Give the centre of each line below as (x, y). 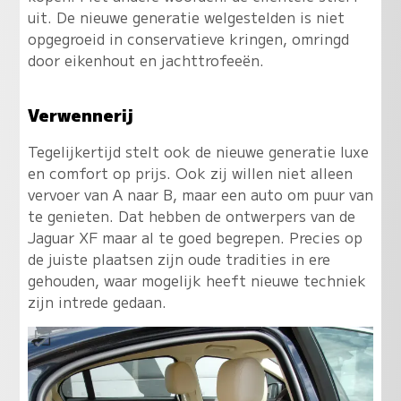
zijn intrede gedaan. (97, 301)
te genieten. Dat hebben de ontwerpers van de (191, 215)
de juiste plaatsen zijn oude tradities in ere (179, 258)
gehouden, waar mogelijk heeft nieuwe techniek (196, 280)
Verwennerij (80, 114)
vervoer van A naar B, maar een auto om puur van (200, 194)
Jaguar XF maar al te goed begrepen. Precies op (195, 237)
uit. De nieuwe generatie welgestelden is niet (186, 17)
